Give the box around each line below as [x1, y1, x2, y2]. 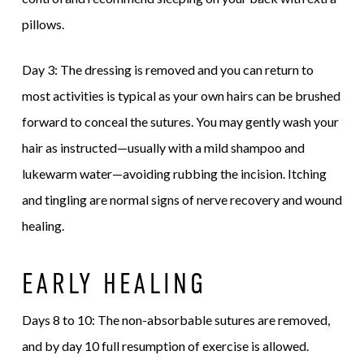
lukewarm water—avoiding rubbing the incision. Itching [21, 166, 327, 182]
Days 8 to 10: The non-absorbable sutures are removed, [21, 312, 330, 328]
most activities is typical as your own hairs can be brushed [21, 88, 340, 104]
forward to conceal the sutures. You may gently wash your [21, 114, 339, 130]
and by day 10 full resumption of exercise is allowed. [21, 338, 309, 354]
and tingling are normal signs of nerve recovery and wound [21, 192, 342, 208]
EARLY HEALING [21, 267, 206, 301]
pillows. [21, 16, 64, 32]
